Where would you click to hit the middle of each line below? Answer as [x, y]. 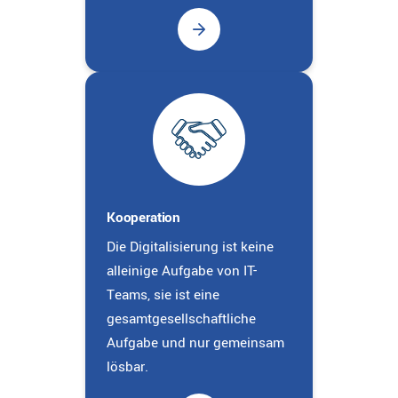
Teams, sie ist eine [163, 295]
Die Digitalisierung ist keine [190, 247]
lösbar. [127, 366]
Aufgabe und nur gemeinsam [195, 342]
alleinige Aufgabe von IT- [182, 271]
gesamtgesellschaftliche [181, 318]
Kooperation [144, 217]
